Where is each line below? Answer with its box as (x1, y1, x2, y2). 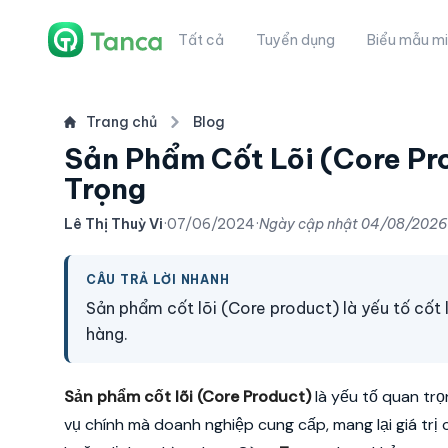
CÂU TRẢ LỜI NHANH (86, 272, 230, 287)
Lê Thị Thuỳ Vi (64, 215, 163, 233)
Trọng (64, 171, 146, 206)
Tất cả (178, 31, 225, 49)
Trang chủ (86, 113, 157, 131)
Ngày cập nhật (259, 215, 361, 233)
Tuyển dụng (256, 31, 336, 49)
